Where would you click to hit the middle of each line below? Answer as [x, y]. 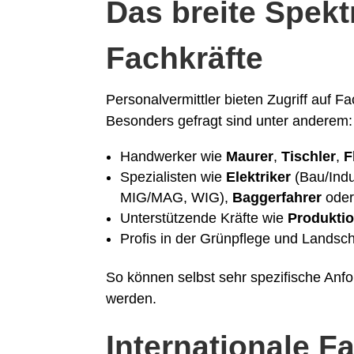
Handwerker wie [173, 157]
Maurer [250, 157]
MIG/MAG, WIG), [177, 198]
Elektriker [259, 177]
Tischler [309, 157]
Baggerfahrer [277, 198]
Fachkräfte [185, 58]
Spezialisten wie [173, 177]
